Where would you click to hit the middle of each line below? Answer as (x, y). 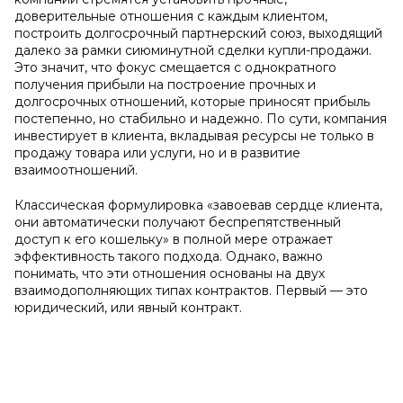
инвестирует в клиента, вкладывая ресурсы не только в (194, 136)
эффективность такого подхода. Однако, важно (169, 256)
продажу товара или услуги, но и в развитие (157, 153)
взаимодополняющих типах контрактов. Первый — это (191, 291)
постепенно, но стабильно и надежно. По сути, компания (201, 119)
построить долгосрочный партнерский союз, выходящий (198, 33)
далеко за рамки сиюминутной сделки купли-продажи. (193, 50)
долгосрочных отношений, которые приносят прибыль (192, 102)
